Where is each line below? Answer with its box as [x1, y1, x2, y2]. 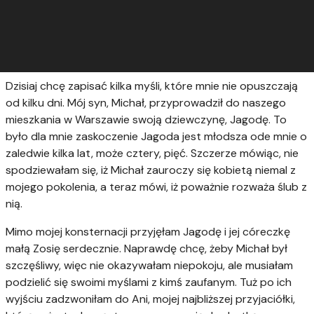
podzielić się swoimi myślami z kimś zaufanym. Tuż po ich [6, 274, 292, 289]
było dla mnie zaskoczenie [6, 128, 141, 144]
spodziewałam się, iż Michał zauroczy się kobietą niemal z [6, 162, 296, 177]
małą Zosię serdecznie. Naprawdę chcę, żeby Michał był [6, 240, 287, 256]
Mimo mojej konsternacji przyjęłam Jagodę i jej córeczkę [6, 224, 290, 239]
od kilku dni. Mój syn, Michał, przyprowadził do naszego [6, 95, 286, 110]
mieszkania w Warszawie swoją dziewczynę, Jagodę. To [6, 111, 287, 127]
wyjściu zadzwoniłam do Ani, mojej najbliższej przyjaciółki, [6, 291, 295, 306]
